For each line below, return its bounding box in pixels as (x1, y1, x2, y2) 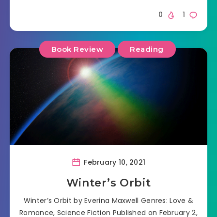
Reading (130, 44, 164, 54)
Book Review (51, 44, 103, 54)
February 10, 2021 (81, 157, 146, 167)
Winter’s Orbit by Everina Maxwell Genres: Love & (23, 195, 194, 205)
